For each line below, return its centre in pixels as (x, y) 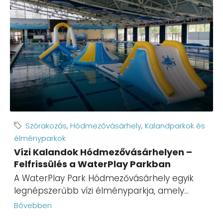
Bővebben (33, 206)
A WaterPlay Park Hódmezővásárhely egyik (104, 178)
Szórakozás (46, 126)
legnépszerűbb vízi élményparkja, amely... (101, 191)
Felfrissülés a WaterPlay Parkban (92, 164)
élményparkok (40, 138)
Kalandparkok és (175, 126)
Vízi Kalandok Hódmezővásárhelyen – (103, 152)
